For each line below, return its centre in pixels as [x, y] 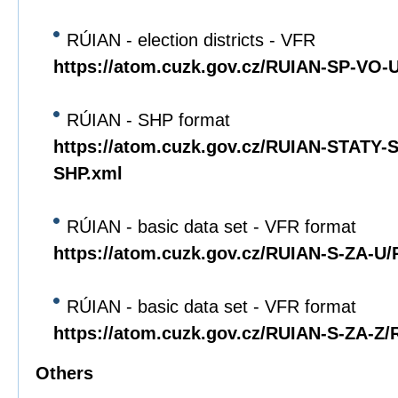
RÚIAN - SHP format [148, 120]
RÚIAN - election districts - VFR [191, 40]
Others [64, 373]
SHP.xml [88, 173]
